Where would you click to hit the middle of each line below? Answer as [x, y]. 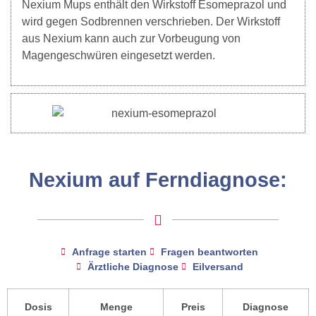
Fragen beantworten [209, 251]
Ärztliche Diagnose [133, 266]
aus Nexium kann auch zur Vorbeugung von [131, 39]
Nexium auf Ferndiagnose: [158, 180]
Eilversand [218, 266]
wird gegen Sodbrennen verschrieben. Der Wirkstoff [151, 22]
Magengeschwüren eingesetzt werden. [119, 56]
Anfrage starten [109, 251]
